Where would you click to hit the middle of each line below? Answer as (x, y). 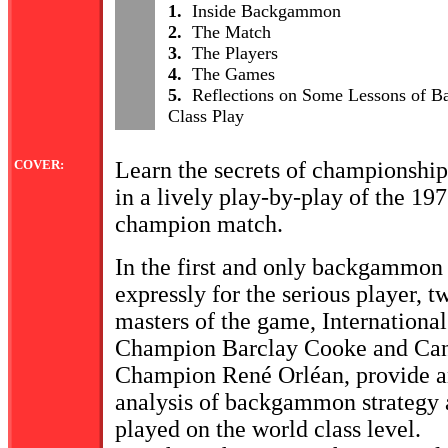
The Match (226, 32)
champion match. (199, 224)
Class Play (206, 116)
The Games (228, 74)
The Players (230, 53)
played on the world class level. (268, 429)
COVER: (39, 164)
